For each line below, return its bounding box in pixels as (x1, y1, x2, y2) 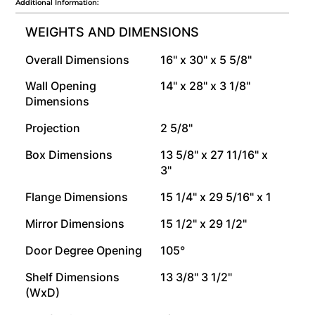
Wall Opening (25, 79, 97, 94)
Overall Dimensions (25, 52, 130, 67)
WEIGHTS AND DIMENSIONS (25, 24, 200, 39)
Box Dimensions (25, 148, 113, 162)
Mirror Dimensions (25, 217, 125, 231)
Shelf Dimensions (25, 270, 120, 285)
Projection (25, 121, 81, 136)
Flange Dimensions (25, 190, 129, 205)
